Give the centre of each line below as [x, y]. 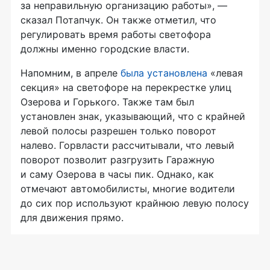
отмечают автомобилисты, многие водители [128, 189]
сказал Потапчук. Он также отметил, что [118, 20]
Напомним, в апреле [71, 73]
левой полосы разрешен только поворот [118, 131]
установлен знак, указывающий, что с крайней [133, 117]
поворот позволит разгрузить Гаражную [118, 160]
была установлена [164, 73]
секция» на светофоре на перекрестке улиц [126, 88]
